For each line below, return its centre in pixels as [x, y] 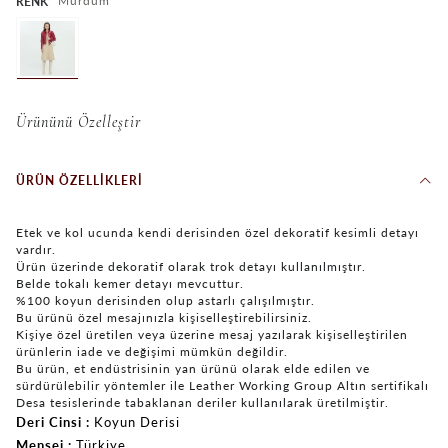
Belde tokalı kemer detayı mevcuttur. [130, 283]
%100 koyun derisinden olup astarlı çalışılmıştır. [165, 300]
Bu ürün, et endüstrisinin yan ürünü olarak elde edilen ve [193, 368]
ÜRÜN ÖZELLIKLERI [79, 180]
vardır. [36, 249]
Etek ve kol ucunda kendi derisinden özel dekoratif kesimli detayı [217, 232]
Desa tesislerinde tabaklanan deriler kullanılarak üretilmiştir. [202, 402]
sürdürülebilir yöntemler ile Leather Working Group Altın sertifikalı [222, 385]
